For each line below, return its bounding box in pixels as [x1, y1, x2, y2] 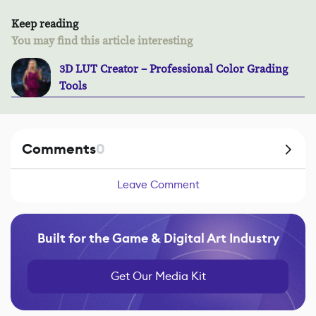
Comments [22, 139, 96, 159]
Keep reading [11, 16, 78, 31]
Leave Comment [116, 177, 200, 191]
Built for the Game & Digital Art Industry [37, 229, 279, 247]
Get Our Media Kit [110, 268, 206, 284]
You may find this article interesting [11, 33, 193, 48]
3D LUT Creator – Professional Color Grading [59, 61, 288, 76]
